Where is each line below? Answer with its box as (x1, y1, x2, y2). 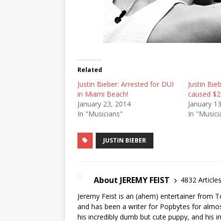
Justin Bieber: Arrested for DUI (77, 79, 174, 89)
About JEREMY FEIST (94, 174, 170, 185)
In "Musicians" (77, 109, 123, 118)
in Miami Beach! (77, 89, 128, 99)
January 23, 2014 (77, 99, 131, 109)
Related (77, 65, 102, 74)
